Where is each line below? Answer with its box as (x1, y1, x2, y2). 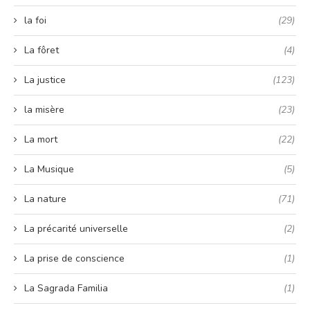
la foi (24, 14, 46, 28)
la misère (24, 103, 64, 117)
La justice (24, 73, 66, 87)
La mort (24, 133, 57, 147)
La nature (24, 192, 66, 206)
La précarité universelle (24, 222, 128, 236)
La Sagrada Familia (24, 282, 108, 295)
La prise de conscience (24, 252, 125, 266)
